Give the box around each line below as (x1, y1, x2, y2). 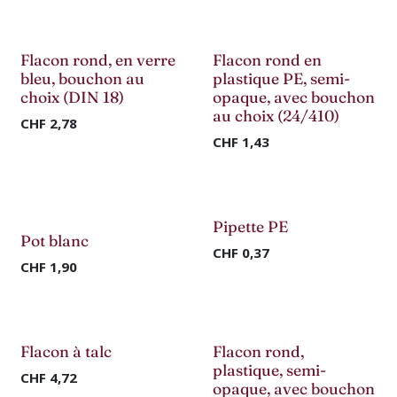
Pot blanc (20, 231, 89, 250)
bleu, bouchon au (20, 69, 144, 88)
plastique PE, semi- (212, 69, 350, 88)
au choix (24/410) (212, 106, 339, 125)
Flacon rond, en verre (20, 51, 175, 69)
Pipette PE (212, 217, 288, 236)
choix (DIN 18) (20, 88, 124, 106)
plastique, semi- (212, 361, 326, 379)
